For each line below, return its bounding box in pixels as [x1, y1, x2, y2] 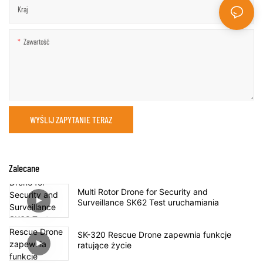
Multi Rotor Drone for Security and [77, 186, 208, 197]
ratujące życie [77, 240, 131, 251]
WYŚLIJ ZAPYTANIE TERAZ [30, 114, 112, 126]
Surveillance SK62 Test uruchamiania [77, 197, 219, 207]
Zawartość [23, 37, 49, 47]
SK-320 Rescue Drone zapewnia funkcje [77, 230, 231, 240]
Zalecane [9, 162, 39, 174]
